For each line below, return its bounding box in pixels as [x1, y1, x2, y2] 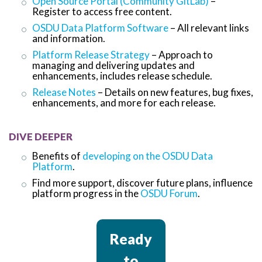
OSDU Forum [140, 187, 198, 199]
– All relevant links [168, 21, 249, 34]
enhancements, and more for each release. [32, 96, 216, 109]
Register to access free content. [32, 5, 172, 18]
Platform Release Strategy [32, 48, 150, 61]
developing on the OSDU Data [82, 149, 213, 162]
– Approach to [151, 48, 213, 61]
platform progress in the [32, 187, 139, 199]
